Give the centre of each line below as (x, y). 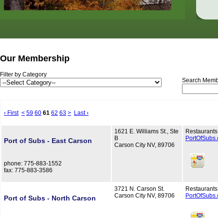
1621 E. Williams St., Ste (146, 131)
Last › (81, 113)
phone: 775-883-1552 (33, 164)
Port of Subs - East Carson (48, 141)
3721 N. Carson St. (139, 189)
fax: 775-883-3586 (28, 171)
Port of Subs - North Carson (50, 198)
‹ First (11, 113)
